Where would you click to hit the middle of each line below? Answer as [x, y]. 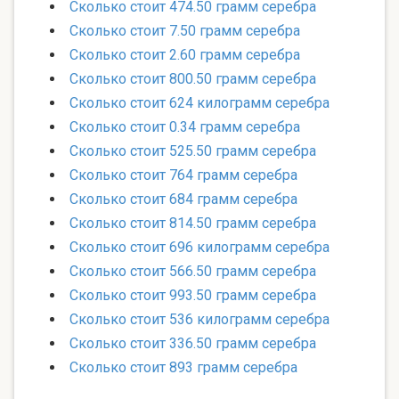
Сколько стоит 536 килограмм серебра [199, 320]
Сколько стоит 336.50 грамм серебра [193, 344]
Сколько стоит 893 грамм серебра [183, 368]
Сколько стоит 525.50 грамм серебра [193, 151]
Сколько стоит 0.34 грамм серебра [185, 127]
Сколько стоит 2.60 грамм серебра [185, 55]
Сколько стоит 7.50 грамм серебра [185, 31]
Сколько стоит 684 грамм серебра [183, 199]
